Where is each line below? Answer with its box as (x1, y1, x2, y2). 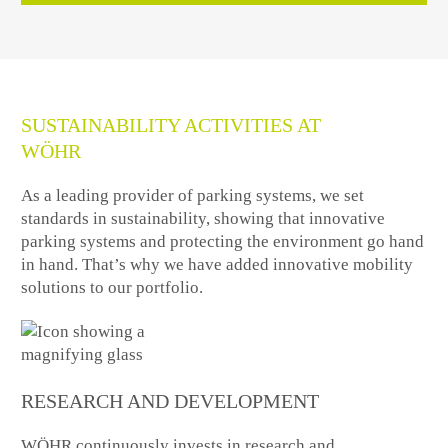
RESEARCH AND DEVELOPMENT (21, 390, 320, 412)
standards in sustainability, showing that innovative (21, 209, 386, 229)
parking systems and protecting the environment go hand (21, 232, 425, 252)
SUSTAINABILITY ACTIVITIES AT (21, 113, 322, 136)
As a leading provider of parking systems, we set (21, 186, 365, 206)
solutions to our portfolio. (21, 278, 204, 298)
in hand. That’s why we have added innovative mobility (21, 255, 414, 275)
